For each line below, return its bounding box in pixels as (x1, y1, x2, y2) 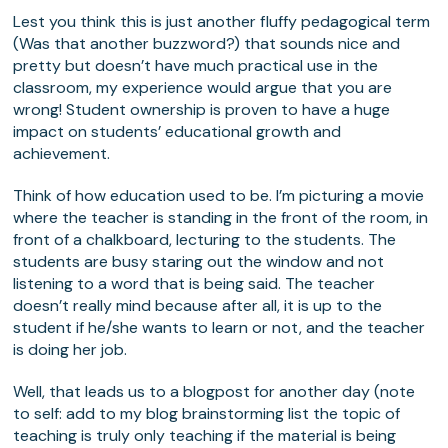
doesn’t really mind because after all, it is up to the (13, 295, 383, 317)
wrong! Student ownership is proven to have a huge (13, 99, 391, 121)
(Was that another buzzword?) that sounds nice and (13, 33, 401, 55)
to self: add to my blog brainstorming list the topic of (13, 403, 401, 425)
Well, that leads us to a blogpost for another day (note (13, 381, 416, 403)
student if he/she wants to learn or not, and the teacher (13, 317, 426, 339)
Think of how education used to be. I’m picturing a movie (13, 185, 425, 207)
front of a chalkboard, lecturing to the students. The (13, 229, 397, 251)
